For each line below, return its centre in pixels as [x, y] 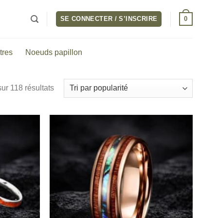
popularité [71, 111]
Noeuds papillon [54, 52]
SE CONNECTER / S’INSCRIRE [109, 19]
